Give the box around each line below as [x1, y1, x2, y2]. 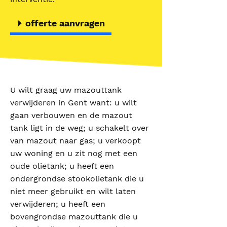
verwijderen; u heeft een [10, 199, 105, 209]
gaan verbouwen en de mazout [10, 110, 132, 120]
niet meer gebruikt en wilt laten [10, 186, 136, 196]
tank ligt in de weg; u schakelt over [10, 123, 149, 133]
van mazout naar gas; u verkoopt [10, 136, 141, 145]
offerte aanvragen [25, 18, 105, 28]
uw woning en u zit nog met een [10, 148, 137, 158]
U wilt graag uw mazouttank [10, 85, 122, 95]
